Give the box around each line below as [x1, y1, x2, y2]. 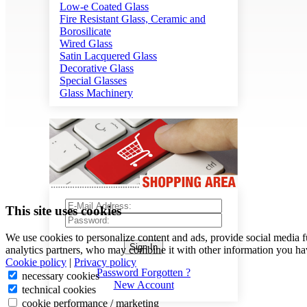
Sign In [130, 242, 158, 253]
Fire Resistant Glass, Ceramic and [60, 13, 206, 25]
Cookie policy [5, 256, 66, 268]
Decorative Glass [60, 62, 134, 74]
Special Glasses [60, 75, 127, 86]
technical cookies [19, 283, 96, 295]
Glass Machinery [60, 87, 133, 99]
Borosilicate [60, 25, 111, 37]
